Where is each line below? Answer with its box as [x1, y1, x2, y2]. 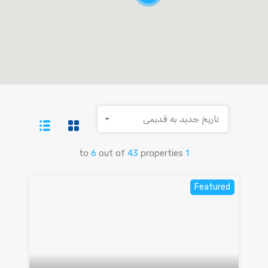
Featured [194, 182, 230, 192]
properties [141, 148, 183, 159]
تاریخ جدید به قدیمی [143, 114, 219, 124]
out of [99, 148, 127, 159]
